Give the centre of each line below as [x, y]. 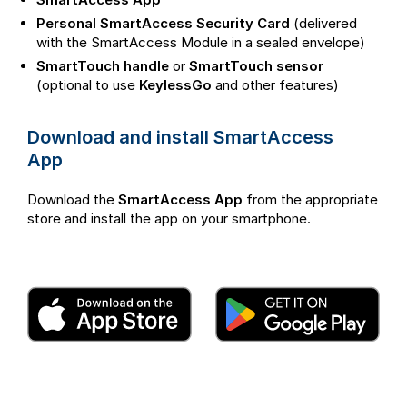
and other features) [275, 84]
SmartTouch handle [103, 65]
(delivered [323, 23]
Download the [73, 199]
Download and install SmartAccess [180, 137]
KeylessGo [175, 84]
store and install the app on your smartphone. [169, 218]
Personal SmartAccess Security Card [163, 23]
